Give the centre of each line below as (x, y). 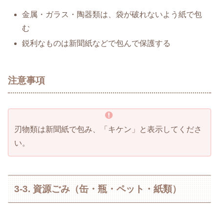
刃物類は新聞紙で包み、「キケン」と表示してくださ (108, 130)
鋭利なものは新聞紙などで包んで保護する (97, 44)
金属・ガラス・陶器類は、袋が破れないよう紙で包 (112, 15)
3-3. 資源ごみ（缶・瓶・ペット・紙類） (98, 189)
